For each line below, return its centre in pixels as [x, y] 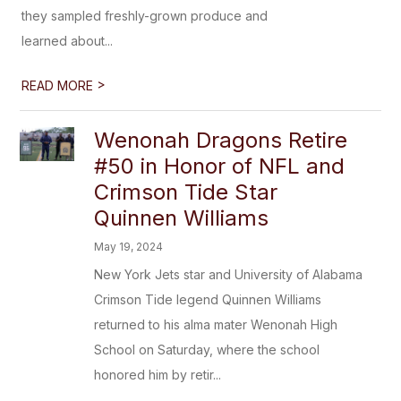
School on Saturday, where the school [207, 350]
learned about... [68, 41]
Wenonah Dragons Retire [221, 140]
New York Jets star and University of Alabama [229, 274]
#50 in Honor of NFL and [220, 166]
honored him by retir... [158, 375]
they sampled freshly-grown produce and [145, 16]
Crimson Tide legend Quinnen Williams [208, 299]
